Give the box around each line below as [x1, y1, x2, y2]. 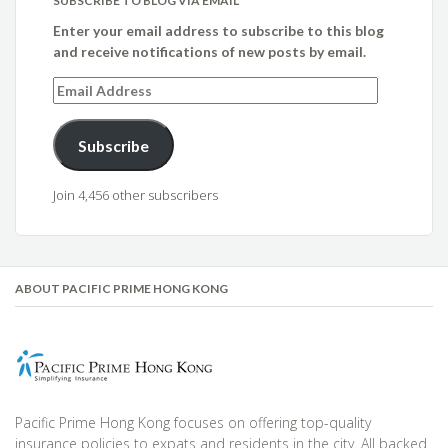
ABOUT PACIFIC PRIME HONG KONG [15, 281, 228, 297]
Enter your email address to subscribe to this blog [53, 22, 385, 40]
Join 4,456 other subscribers [53, 186, 219, 205]
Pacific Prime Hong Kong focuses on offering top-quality [15, 413, 371, 433]
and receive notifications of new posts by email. [53, 43, 367, 61]
